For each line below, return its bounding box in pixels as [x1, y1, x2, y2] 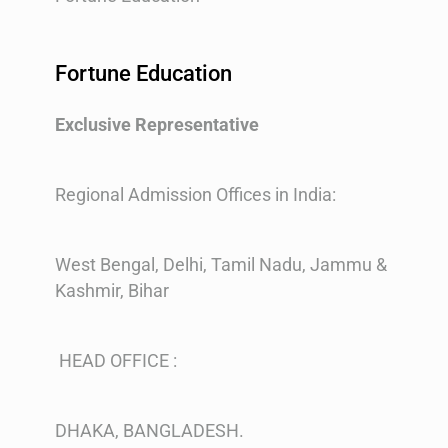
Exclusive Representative [55, 114, 259, 136]
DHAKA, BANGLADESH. [55, 420, 244, 442]
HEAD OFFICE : [55, 350, 177, 372]
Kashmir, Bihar [55, 280, 169, 302]
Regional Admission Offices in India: [55, 184, 336, 206]
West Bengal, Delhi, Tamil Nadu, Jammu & [55, 254, 387, 276]
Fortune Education [55, 60, 232, 86]
